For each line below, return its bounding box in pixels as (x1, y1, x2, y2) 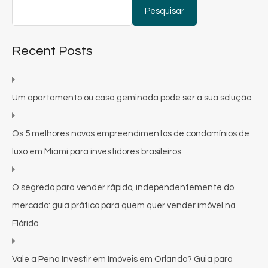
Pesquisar (145, 6, 184, 16)
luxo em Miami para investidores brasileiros (12, 147, 181, 156)
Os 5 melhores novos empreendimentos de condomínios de (12, 129, 249, 138)
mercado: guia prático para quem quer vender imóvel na (12, 200, 236, 210)
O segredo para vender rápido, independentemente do (12, 182, 234, 192)
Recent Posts (12, 44, 93, 58)
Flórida (12, 218, 39, 228)
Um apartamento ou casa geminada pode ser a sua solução (12, 93, 251, 102)
